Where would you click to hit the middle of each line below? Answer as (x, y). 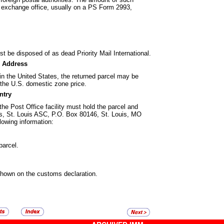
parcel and (123, 106)
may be (128, 76)
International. (132, 53)
